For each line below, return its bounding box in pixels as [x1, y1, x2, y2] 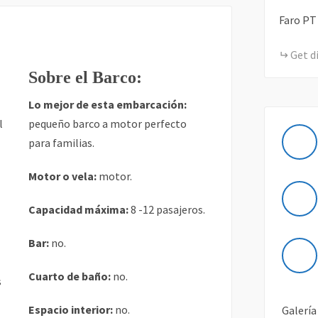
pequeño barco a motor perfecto [28, 116, 187, 131]
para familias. [28, 136, 95, 150]
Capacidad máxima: [28, 202, 129, 216]
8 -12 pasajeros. [128, 202, 206, 216]
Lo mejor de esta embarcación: [28, 97, 187, 111]
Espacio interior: [28, 302, 116, 317]
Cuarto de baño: [28, 269, 114, 283]
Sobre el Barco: [28, 68, 143, 87]
